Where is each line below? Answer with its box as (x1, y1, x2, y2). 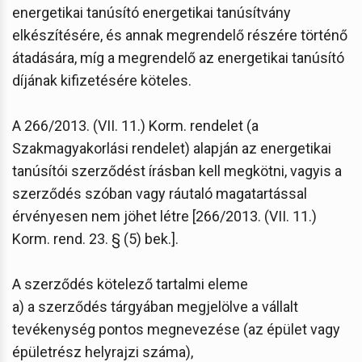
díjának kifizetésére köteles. (12, 71, 192, 89)
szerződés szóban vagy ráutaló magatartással (12, 184, 307, 202)
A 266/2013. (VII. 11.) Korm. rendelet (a (12, 116, 259, 134)
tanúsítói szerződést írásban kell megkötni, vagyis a (12, 162, 342, 179)
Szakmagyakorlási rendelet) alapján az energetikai (12, 139, 331, 157)
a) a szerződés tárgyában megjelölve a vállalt (12, 297, 298, 315)
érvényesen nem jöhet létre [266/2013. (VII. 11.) (12, 207, 317, 225)
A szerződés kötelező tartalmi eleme (12, 275, 248, 293)
